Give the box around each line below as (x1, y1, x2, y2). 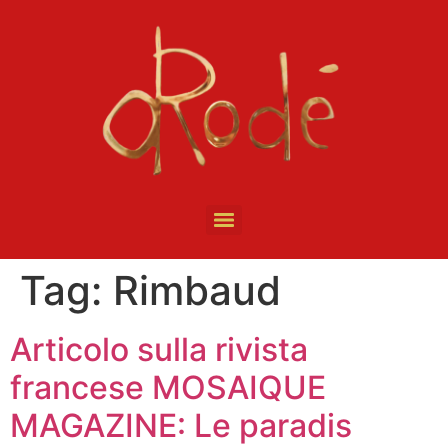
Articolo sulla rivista (10, 330, 308, 370)
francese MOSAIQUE (10, 368, 326, 408)
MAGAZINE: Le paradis (10, 406, 352, 446)
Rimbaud (113, 266, 281, 316)
